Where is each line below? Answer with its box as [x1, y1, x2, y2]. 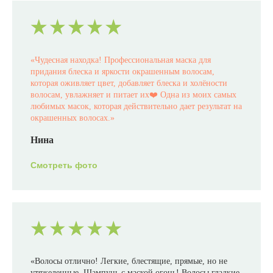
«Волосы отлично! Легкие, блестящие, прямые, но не [30, 257, 227, 266]
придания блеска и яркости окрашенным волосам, [30, 66, 214, 76]
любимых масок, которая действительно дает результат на [30, 101, 242, 111]
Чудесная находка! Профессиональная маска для [35, 55, 211, 65]
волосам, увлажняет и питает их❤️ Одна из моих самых [30, 90, 236, 99]
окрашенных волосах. [30, 113, 110, 122]
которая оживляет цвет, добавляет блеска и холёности [30, 78, 227, 88]
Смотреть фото [30, 160, 97, 170]
